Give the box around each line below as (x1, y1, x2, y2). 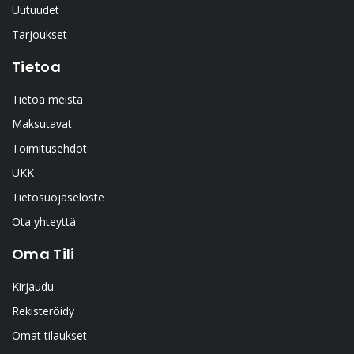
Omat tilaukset (12, 328, 87, 344)
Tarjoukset (12, 27, 67, 43)
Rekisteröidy (12, 303, 74, 319)
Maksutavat (12, 116, 72, 132)
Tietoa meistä (12, 92, 83, 107)
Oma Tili (12, 244, 75, 265)
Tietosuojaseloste (12, 190, 104, 205)
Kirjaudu (12, 279, 54, 295)
